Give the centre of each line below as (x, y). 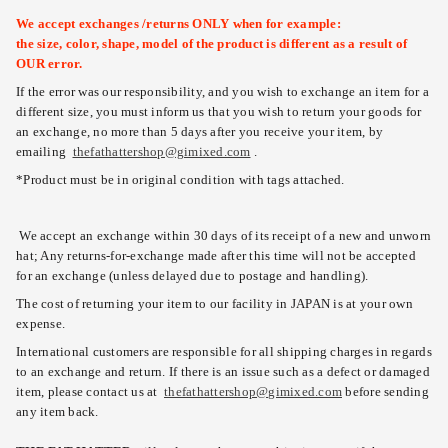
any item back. (57, 411)
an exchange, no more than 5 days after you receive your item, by (199, 131)
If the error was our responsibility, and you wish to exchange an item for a (222, 91)
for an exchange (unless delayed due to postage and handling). (194, 275)
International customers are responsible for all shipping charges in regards (224, 351)
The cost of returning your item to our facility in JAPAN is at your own (214, 303)
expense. (40, 323)
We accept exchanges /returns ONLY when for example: (178, 23)
